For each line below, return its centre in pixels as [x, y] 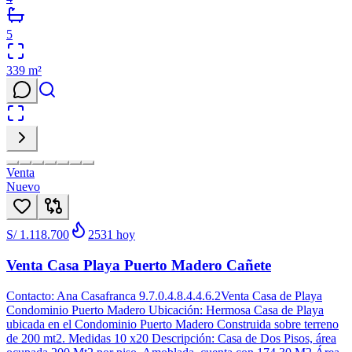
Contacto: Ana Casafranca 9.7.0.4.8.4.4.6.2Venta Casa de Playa [164, 295]
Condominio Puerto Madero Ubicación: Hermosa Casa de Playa [165, 310]
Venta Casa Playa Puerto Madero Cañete [139, 265]
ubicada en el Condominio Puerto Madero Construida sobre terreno [172, 324]
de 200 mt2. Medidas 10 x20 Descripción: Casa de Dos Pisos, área [171, 338]
